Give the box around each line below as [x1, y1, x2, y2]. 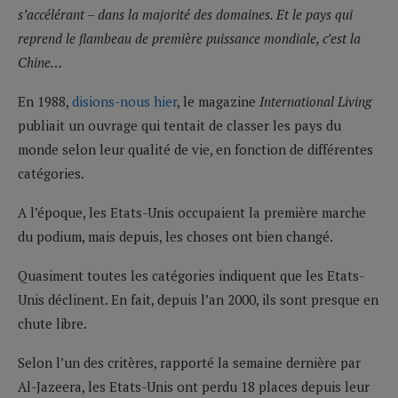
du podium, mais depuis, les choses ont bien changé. [18, 227, 333, 245]
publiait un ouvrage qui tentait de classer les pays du [18, 115, 341, 134]
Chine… [18, 52, 62, 71]
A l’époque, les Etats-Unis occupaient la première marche [18, 203, 366, 221]
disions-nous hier [72, 92, 177, 110]
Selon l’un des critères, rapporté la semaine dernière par [18, 353, 361, 371]
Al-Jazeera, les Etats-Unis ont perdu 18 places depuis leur [18, 377, 370, 395]
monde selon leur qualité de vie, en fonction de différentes [18, 139, 373, 158]
